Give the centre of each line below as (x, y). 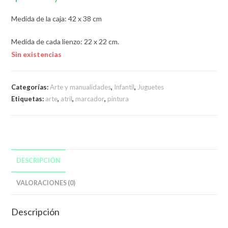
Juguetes (151, 87)
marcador (90, 98)
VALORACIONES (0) (46, 183)
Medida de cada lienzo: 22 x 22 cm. (65, 41)
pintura (118, 98)
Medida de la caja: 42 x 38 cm (57, 18)
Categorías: (31, 87)
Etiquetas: (28, 98)
